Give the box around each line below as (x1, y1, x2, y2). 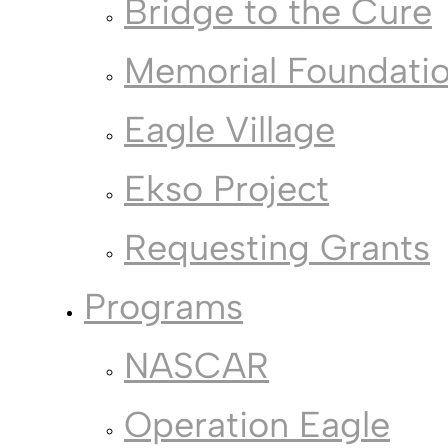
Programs (84, 285, 243, 329)
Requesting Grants (124, 226, 430, 270)
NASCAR (124, 344, 269, 388)
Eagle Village (124, 108, 335, 152)
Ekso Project (124, 167, 329, 211)
